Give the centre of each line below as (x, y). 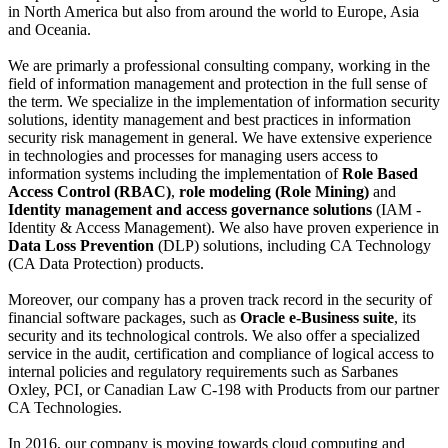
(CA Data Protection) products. (106, 264)
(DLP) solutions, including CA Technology (292, 246)
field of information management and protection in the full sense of (217, 84)
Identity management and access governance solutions (192, 210)
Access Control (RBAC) (89, 192)
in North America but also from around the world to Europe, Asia (213, 12)
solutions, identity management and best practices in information (209, 120)
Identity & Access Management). (113, 228)
